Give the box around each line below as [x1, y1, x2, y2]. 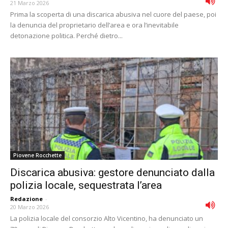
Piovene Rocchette [13, 152, 62, 159]
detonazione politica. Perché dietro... [10, 31, 123, 40]
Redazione [10, 195, 43, 203]
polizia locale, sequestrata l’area [10, 179, 162, 192]
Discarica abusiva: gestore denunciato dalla [10, 166, 215, 179]
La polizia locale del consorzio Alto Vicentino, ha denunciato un [10, 214, 203, 223]
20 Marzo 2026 [10, 203, 49, 211]
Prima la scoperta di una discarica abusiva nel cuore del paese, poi [10, 9, 216, 19]
